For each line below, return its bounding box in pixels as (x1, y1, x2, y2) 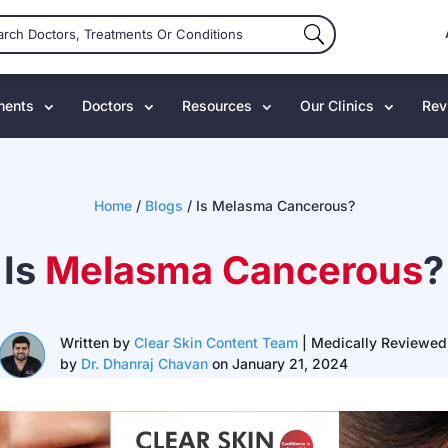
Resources (182, 97, 253, 115)
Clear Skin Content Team (134, 333, 298, 351)
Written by (60, 333, 134, 351)
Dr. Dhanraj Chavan (81, 354, 208, 372)
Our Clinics (300, 97, 375, 115)
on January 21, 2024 (208, 354, 348, 372)
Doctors (82, 97, 135, 115)
